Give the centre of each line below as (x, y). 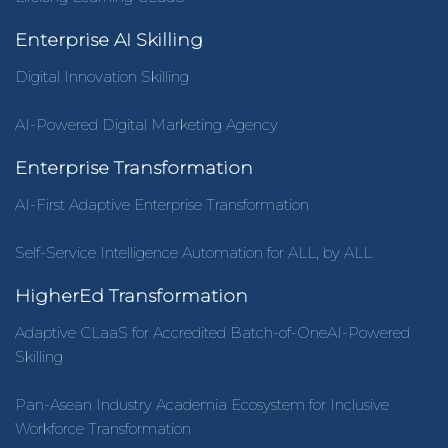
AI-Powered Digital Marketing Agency (146, 124)
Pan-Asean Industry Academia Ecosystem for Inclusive (202, 404)
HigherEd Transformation (131, 295)
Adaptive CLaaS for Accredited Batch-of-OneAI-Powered (212, 332)
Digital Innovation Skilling (102, 76)
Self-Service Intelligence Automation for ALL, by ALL (193, 252)
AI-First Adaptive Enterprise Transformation (162, 204)
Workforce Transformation (103, 428)
